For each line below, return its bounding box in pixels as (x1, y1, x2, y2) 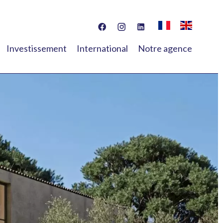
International (77, 42, 128, 54)
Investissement (6, 42, 67, 54)
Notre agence (138, 42, 192, 54)
